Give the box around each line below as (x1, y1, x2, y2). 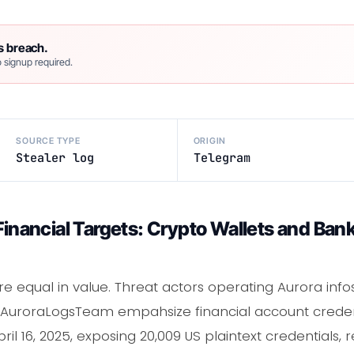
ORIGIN (193, 134, 227, 146)
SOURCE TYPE (16, 134, 81, 146)
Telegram (193, 149, 250, 166)
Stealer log (16, 149, 95, 166)
